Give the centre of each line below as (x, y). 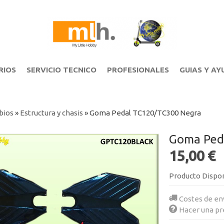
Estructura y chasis (51, 113)
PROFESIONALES (138, 70)
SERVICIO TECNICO (61, 70)
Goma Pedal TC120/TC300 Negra (145, 113)
